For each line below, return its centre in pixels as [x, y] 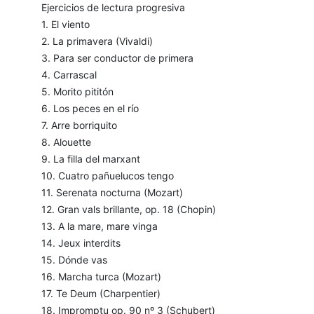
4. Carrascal [69, 75]
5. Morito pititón [77, 92]
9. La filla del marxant [90, 159]
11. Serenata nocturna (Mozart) [112, 193]
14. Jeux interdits [81, 243]
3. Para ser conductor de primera [117, 58]
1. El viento [65, 25]
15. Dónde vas [74, 260]
